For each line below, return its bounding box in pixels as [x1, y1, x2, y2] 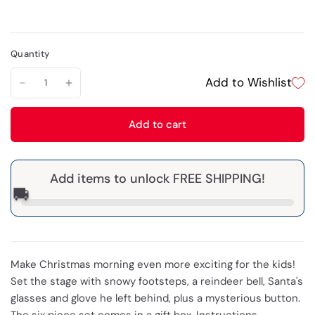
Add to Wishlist [205, 75, 292, 90]
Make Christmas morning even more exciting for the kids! [11, 257, 296, 271]
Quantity [11, 48, 50, 60]
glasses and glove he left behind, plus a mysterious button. [11, 291, 301, 305]
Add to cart [129, 117, 186, 131]
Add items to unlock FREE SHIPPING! [50, 170, 265, 187]
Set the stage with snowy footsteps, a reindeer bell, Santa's [11, 274, 304, 288]
